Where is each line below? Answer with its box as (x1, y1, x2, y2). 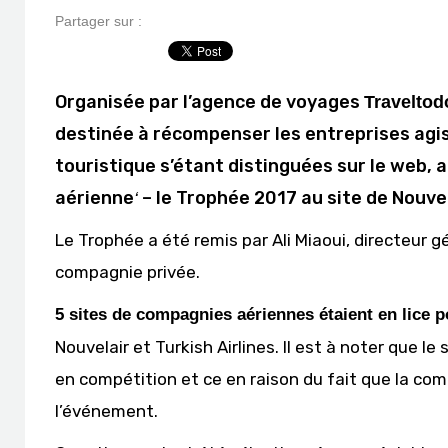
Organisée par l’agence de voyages (55, 91, 364, 113)
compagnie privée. (55, 262, 200, 282)
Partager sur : (55, 13, 142, 29)
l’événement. (55, 401, 158, 421)
